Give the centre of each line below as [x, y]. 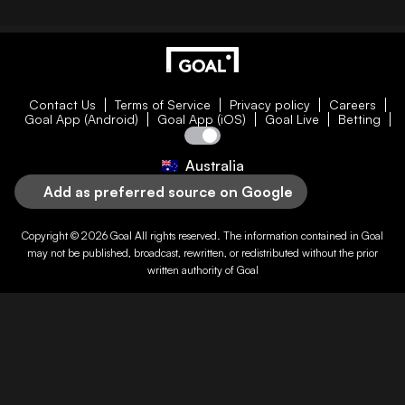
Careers [352, 104]
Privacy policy [269, 104]
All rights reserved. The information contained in [247, 235]
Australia [214, 165]
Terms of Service [162, 104]
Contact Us [62, 104]
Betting [359, 119]
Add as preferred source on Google [168, 192]
